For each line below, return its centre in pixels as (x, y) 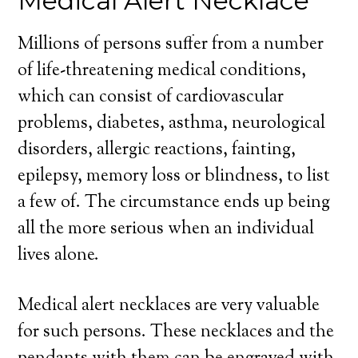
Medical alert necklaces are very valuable (169, 306)
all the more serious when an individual (166, 229)
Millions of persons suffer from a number (171, 45)
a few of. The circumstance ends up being (174, 203)
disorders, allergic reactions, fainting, (157, 150)
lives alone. (59, 256)
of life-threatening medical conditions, (162, 71)
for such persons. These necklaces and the (176, 332)
